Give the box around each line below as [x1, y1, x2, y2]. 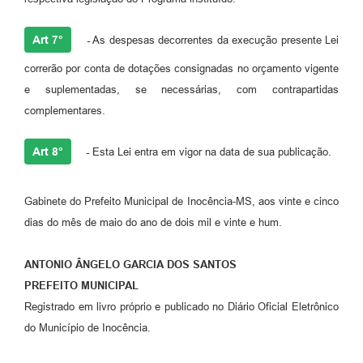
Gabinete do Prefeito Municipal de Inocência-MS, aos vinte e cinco [24, 195, 339, 208]
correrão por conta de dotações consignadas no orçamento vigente [24, 62, 339, 75]
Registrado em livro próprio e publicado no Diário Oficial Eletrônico [24, 301, 339, 314]
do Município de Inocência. [24, 322, 151, 335]
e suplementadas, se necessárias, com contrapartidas [24, 83, 339, 96]
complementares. [24, 105, 105, 117]
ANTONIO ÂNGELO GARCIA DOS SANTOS [24, 258, 237, 271]
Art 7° [32, 33, 63, 47]
